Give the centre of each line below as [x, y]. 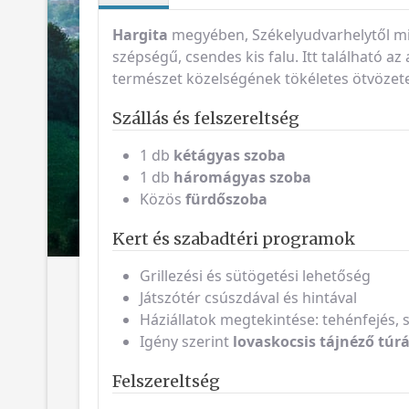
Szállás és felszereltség [206, 118]
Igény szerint [186, 341]
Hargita [140, 34]
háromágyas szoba [242, 177]
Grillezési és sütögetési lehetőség [255, 275]
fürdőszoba [226, 199]
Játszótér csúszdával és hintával [248, 297]
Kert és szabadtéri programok [234, 238]
